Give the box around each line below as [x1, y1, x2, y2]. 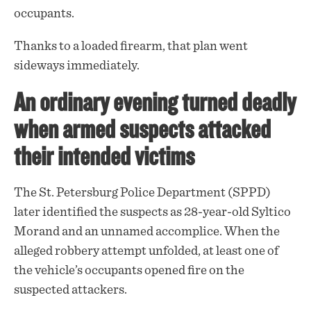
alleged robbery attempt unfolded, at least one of [14, 244, 278, 258]
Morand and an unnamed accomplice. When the [14, 225, 280, 239]
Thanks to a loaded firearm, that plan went [14, 40, 248, 53]
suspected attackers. [14, 283, 127, 297]
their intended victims [14, 142, 194, 172]
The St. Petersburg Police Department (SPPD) [14, 186, 271, 200]
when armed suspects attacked [14, 115, 271, 145]
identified [42, 205, 97, 219]
